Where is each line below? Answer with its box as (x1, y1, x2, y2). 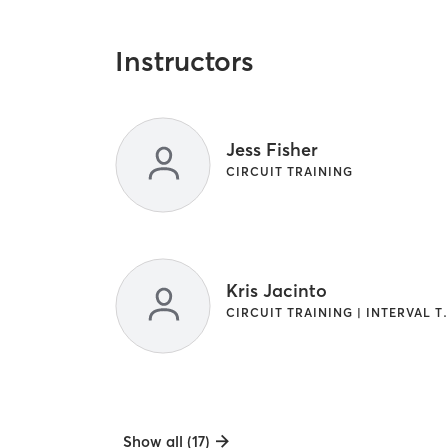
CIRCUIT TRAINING (226, 164, 354, 180)
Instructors (115, 44, 255, 79)
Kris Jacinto (226, 279, 328, 303)
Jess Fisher (226, 138, 319, 162)
